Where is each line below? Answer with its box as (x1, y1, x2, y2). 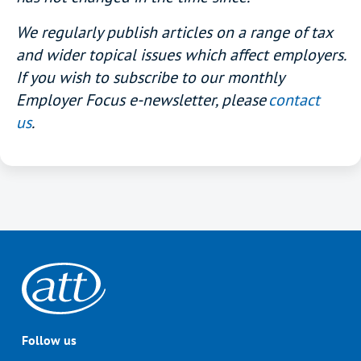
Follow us (22, 332, 77, 348)
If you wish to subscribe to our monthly (16, 67, 284, 88)
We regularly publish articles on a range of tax (16, 22, 332, 43)
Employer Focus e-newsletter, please (16, 89, 268, 110)
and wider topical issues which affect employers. (16, 44, 345, 65)
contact (268, 89, 320, 110)
